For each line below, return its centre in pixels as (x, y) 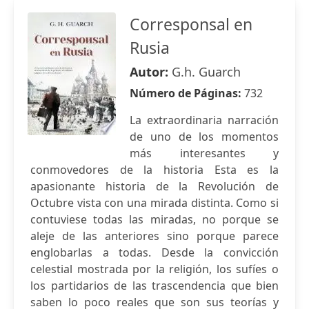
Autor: (151, 72)
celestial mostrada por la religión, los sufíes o (154, 269)
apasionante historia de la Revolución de (154, 186)
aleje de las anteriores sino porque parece (154, 236)
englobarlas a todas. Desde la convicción (154, 252)
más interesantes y (204, 153)
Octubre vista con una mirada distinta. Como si (154, 203)
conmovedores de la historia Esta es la (154, 170)
